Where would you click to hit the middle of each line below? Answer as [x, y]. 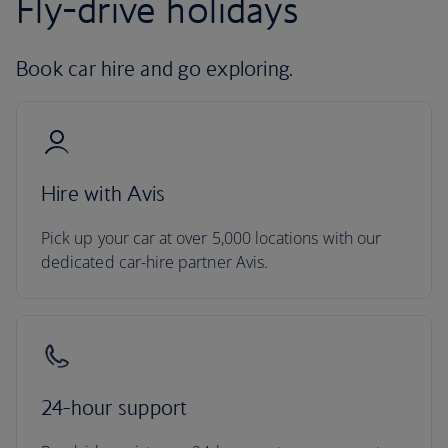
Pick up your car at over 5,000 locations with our [211, 238]
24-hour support [114, 407]
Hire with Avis [103, 193]
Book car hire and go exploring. [155, 68]
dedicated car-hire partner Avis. [155, 262]
